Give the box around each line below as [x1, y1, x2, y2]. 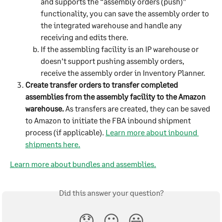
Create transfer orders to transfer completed [25, 79, 179, 89]
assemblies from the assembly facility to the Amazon [25, 91, 207, 101]
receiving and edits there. [41, 32, 128, 42]
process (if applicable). [25, 127, 106, 137]
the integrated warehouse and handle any [41, 20, 183, 30]
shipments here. [25, 139, 80, 149]
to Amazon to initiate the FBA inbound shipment [25, 115, 192, 125]
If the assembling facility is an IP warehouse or [41, 44, 200, 54]
